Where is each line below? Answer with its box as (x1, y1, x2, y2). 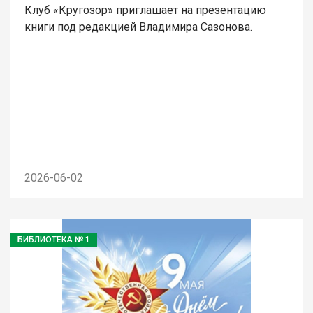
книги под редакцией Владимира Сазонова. (24, 20, 252, 34)
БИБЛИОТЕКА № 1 (17, 234, 90, 245)
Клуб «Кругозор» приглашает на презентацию (24, 3, 266, 17)
